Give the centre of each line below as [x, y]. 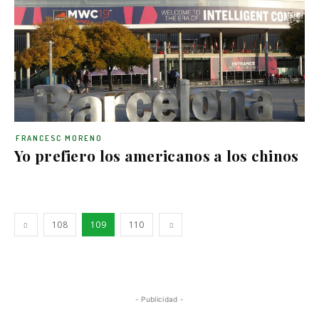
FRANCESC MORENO [59, 138]
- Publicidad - [159, 299]
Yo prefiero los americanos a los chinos [157, 155]
